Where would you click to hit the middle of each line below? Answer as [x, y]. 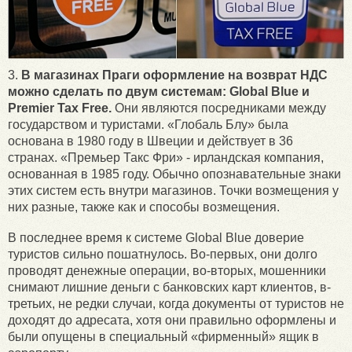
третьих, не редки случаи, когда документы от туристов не [176, 304]
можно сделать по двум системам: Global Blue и [159, 92]
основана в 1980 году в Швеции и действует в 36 [150, 141]
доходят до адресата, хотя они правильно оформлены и [172, 321]
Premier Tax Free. [60, 108]
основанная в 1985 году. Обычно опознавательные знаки [174, 174]
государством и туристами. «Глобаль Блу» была [148, 125]
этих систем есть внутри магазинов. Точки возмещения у [173, 191]
